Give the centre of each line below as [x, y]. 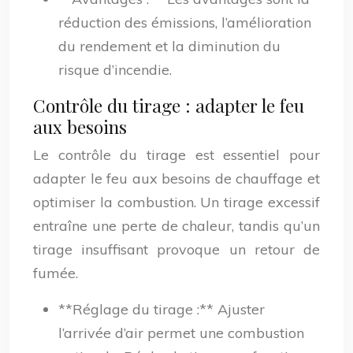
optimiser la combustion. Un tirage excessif [176, 202]
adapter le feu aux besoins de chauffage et [176, 178]
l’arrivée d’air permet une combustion [181, 333]
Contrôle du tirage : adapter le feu [169, 105]
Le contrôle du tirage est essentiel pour [176, 155]
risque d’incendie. [115, 70]
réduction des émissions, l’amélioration [185, 22]
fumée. [56, 273]
